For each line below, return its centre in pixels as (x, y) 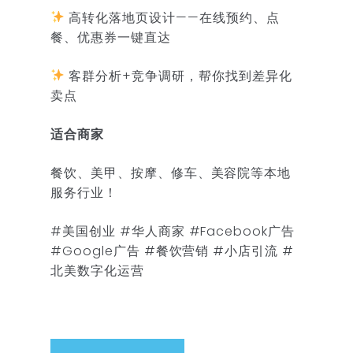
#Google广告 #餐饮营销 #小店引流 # (173, 251)
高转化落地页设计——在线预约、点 (172, 17)
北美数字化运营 (97, 270)
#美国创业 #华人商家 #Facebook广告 (173, 231)
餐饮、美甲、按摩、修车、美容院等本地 (171, 173)
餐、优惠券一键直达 (111, 37)
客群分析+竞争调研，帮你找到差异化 (178, 76)
